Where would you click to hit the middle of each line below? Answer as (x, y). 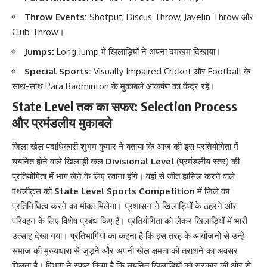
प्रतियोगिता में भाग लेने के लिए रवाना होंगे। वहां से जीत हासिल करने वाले (123, 176)
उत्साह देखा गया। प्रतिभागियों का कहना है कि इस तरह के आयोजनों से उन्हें (128, 235)
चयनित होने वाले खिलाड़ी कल (59, 161)
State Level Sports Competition (125, 191)
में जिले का (212, 191)
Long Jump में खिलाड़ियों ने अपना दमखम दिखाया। (138, 52)
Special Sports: (58, 72)
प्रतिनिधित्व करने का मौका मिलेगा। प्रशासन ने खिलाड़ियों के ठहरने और (124, 206)
